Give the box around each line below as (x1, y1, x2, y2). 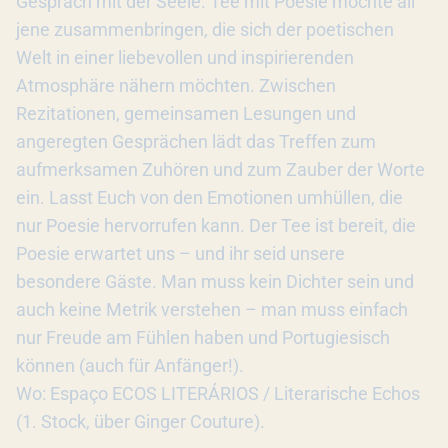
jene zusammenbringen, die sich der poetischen (16, 19, 394, 40)
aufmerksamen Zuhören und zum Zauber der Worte (16, 159, 425, 180)
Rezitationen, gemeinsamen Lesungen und (16, 103, 356, 124)
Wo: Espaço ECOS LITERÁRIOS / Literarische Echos (16, 383, 420, 404)
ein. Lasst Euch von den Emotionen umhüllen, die (16, 187, 403, 208)
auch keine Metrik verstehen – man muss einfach (16, 299, 408, 320)
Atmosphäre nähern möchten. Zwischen (16, 75, 336, 96)
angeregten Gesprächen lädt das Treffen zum (16, 131, 376, 152)
